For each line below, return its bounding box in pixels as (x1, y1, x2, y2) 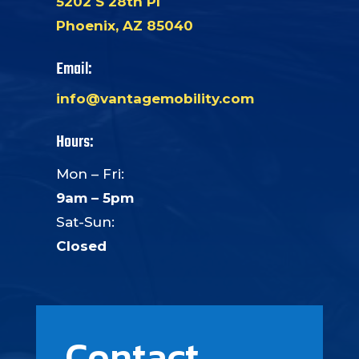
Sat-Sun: (55, 214, 115, 230)
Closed (55, 238, 107, 254)
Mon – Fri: (55, 166, 124, 182)
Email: (55, 57, 91, 82)
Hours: (55, 130, 93, 155)
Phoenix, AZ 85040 (55, 18, 193, 34)
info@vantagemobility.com (55, 91, 254, 107)
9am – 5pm (55, 190, 134, 206)
